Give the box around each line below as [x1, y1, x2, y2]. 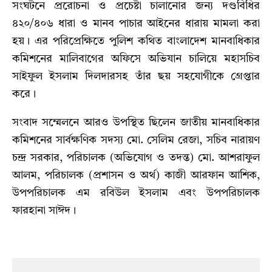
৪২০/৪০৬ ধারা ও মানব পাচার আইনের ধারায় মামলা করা [12, 18, 260, 30]
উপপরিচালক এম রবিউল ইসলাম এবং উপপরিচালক [12, 188, 260, 199]
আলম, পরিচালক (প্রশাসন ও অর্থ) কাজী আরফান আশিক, [12, 170, 260, 182]
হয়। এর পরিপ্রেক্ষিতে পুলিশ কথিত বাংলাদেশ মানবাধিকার [12, 36, 260, 47]
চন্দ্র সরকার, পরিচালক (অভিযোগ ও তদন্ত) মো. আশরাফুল [12, 152, 260, 164]
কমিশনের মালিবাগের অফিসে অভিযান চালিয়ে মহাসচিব [12, 53, 260, 65]
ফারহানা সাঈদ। [12, 205, 76, 217]
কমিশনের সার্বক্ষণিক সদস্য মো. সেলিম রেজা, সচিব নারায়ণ [12, 135, 260, 146]
